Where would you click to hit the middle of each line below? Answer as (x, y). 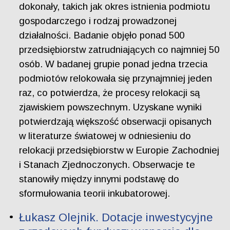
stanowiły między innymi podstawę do (99, 179)
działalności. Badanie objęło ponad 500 (102, 35)
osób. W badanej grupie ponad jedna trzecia (113, 64)
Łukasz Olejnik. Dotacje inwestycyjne (116, 217)
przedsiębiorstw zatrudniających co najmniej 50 (119, 50)
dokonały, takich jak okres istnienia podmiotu (115, 7)
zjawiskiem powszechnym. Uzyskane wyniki (111, 107)
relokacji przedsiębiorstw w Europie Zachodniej (119, 150)
